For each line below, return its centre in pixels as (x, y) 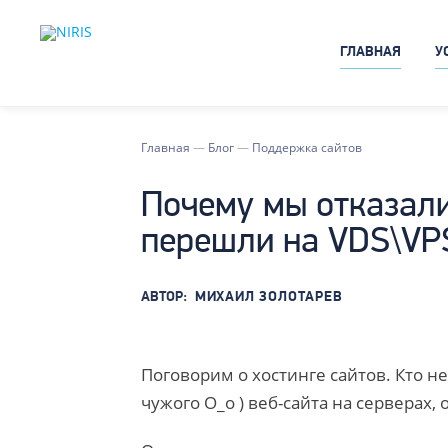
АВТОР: (163, 297)
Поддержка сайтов (306, 147)
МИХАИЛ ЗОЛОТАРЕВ (268, 297)
